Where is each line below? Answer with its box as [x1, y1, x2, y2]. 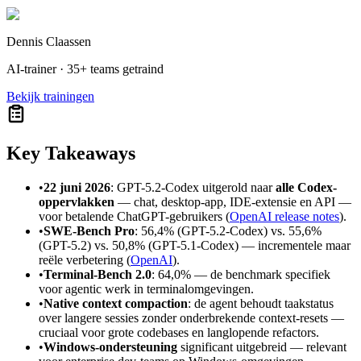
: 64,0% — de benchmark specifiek [151, 268, 330, 282]
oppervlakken [39, 195, 114, 210]
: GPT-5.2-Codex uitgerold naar [110, 180, 276, 195]
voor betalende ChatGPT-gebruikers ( [39, 210, 230, 224]
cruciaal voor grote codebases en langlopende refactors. [39, 326, 319, 340]
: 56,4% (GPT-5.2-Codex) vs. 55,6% [135, 224, 322, 239]
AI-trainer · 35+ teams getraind [6, 62, 164, 77]
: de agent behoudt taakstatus [188, 297, 334, 311]
